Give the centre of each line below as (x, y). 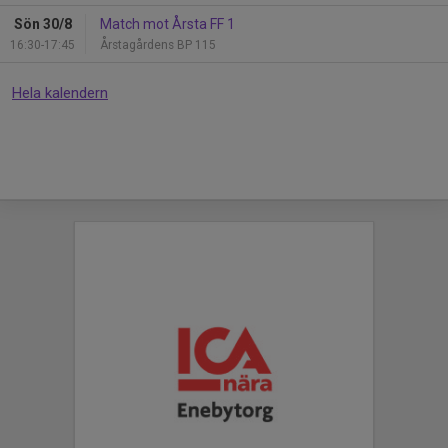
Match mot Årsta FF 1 (167, 23)
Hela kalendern (60, 92)
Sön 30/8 (42, 23)
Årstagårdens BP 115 (158, 44)
